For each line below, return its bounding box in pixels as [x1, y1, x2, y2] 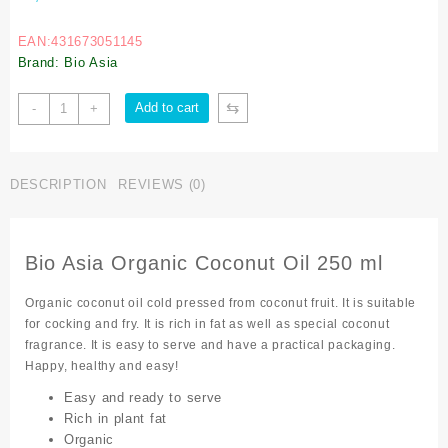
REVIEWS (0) [118, 176, 206, 192]
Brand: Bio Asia [17, 54, 118, 70]
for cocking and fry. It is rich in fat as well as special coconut [25, 317, 390, 331]
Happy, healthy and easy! [25, 359, 179, 373]
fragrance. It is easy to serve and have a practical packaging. [25, 338, 396, 352]
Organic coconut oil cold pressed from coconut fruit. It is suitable [25, 296, 416, 310]
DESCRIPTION [10, 176, 107, 192]
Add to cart [134, 99, 199, 115]
